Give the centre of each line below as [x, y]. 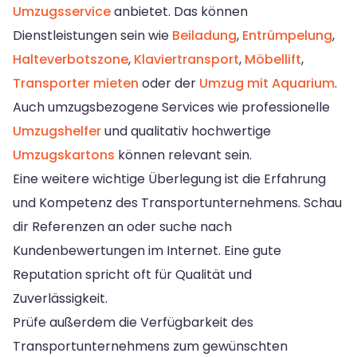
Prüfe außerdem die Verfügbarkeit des [133, 322]
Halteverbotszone [71, 59]
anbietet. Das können [179, 11]
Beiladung [204, 35]
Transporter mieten [76, 83]
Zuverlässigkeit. [60, 298]
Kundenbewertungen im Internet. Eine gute [147, 250]
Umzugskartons [64, 155]
